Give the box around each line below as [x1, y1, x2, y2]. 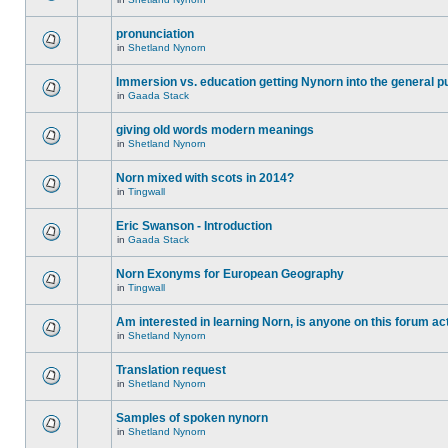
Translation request [116, 363, 226, 377]
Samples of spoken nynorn [116, 411, 268, 425]
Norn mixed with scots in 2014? [116, 171, 294, 185]
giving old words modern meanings [116, 123, 314, 137]
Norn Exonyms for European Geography [116, 267, 344, 281]
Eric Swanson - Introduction [116, 219, 272, 233]
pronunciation [116, 27, 194, 41]
